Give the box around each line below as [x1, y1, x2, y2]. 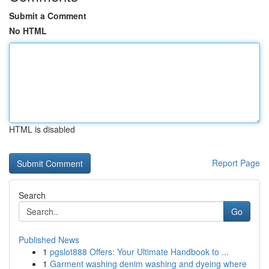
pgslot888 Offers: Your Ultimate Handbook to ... [50, 246, 229, 258]
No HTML [9, 25, 47, 37]
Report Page [212, 157, 260, 169]
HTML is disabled [9, 123, 75, 135]
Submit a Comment [9, 10, 86, 22]
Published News [19, 234, 79, 246]
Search [19, 189, 46, 201]
